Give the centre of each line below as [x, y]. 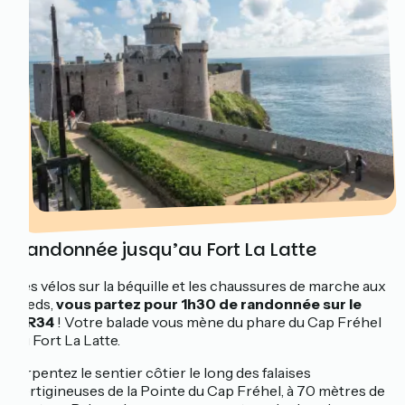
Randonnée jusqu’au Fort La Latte [165, 250]
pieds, [34, 304]
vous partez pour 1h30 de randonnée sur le [207, 304]
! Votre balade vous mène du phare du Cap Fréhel [218, 322]
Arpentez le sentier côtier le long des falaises [163, 373]
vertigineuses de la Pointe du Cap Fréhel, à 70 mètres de [200, 391]
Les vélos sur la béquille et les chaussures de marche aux [200, 286]
